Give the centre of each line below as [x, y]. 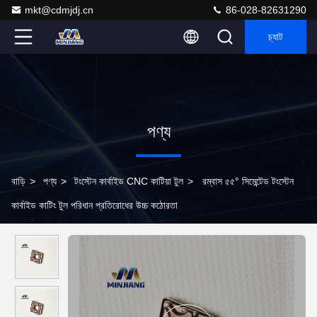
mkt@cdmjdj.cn [59, 10]
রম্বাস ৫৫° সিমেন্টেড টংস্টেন [248, 181]
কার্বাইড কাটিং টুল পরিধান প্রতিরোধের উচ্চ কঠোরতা [94, 205]
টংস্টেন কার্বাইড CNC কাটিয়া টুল [129, 181]
